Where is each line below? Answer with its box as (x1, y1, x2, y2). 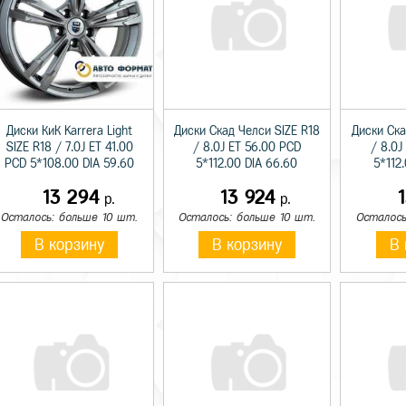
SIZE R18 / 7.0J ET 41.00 (5, 140, 133, 154)
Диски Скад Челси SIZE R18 (173, 123, 320, 138)
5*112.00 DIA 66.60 (196, 156, 298, 170)
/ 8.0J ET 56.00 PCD (192, 140, 301, 154)
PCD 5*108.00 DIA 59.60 (5, 156, 135, 170)
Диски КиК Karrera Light (6, 123, 133, 138)
